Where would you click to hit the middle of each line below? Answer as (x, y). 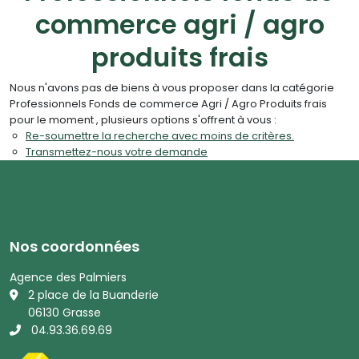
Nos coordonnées (75, 246)
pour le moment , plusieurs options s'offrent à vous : (143, 119)
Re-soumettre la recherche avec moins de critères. (160, 135)
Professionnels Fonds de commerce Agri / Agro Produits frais (168, 103)
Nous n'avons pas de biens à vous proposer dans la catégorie (172, 87)
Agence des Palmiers (68, 277)
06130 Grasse (65, 312)
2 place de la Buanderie (93, 294)
